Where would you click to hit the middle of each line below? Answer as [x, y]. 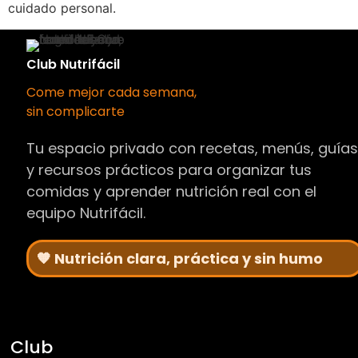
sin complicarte [76, 111]
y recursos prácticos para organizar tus [169, 169]
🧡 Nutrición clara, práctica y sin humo [180, 258]
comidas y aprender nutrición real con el [172, 191]
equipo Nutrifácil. [86, 213]
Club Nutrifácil [74, 64]
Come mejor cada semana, [112, 92]
